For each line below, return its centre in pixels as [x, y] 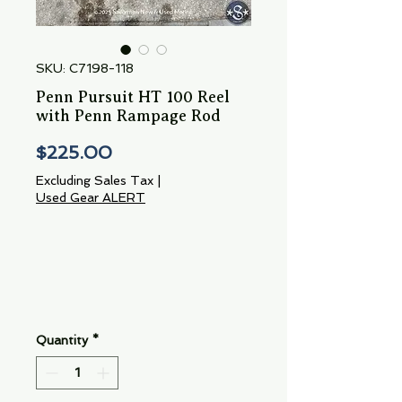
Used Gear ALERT [91, 198]
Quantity [62, 341]
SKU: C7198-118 [85, 69]
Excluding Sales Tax [95, 181]
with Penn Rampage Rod [128, 116]
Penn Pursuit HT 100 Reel [133, 97]
